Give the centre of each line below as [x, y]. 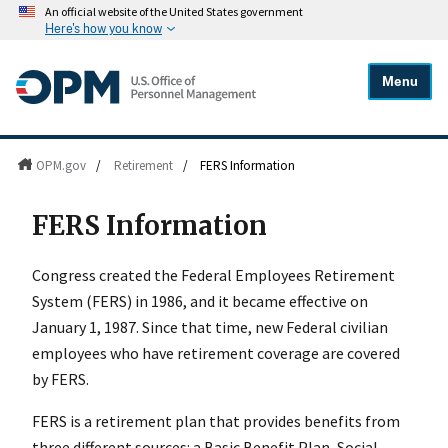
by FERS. [60, 379]
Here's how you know [103, 28]
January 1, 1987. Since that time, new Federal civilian [210, 327]
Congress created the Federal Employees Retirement [213, 275]
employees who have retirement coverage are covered [216, 353]
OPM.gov [60, 166]
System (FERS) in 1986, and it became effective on [200, 301]
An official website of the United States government [174, 12]
